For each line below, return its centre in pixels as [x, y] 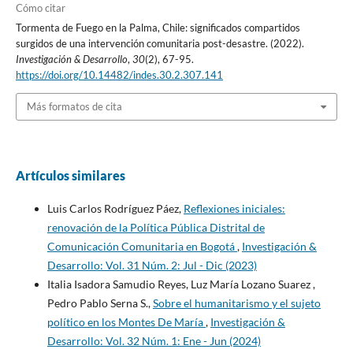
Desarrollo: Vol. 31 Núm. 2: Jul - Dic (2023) [152, 265]
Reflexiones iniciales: [234, 208]
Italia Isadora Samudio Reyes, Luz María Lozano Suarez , [181, 284]
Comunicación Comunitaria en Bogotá [142, 246]
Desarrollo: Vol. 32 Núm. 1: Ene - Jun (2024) [154, 340]
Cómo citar [40, 8]
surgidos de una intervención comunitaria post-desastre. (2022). [160, 43]
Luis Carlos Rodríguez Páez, [115, 208]
